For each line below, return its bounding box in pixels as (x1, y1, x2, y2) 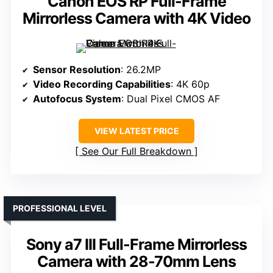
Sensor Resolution (33, 63, 121, 76)
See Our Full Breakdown (82, 145, 191, 158)
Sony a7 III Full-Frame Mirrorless (26, 235, 247, 254)
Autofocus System (33, 93, 121, 105)
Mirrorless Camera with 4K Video (23, 9, 250, 28)
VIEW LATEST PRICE (94, 126, 179, 136)
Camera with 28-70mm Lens (37, 252, 236, 271)
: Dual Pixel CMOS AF (121, 93, 220, 105)
